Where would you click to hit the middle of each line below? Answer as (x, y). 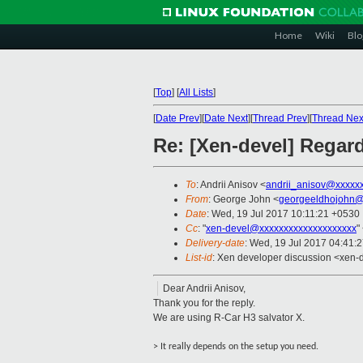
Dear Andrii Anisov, (205, 289)
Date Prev (177, 118)
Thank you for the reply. (204, 303)
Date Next (226, 118)
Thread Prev (280, 118)
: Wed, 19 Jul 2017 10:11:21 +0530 (283, 214)
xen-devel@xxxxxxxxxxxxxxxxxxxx (281, 229)
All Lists (196, 92)
